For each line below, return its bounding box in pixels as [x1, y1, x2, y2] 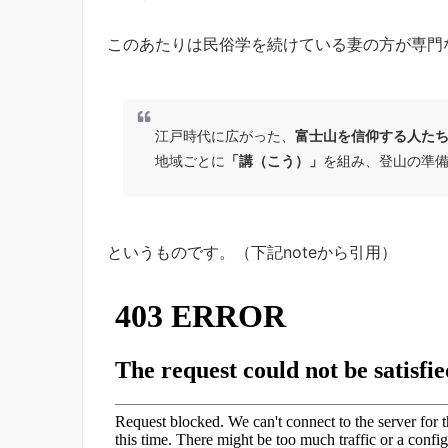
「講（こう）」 [225, 151, 323, 169]
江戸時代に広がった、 [155, 126, 295, 144]
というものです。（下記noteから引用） [107, 241, 397, 262]
